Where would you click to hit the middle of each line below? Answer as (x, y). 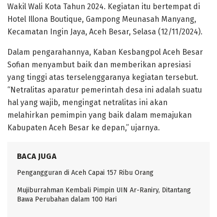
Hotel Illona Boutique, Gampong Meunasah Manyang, (102, 19)
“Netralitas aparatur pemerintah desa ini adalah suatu (105, 90)
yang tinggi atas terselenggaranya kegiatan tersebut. (103, 77)
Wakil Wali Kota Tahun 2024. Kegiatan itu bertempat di (104, 7)
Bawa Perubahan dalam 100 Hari (67, 200)
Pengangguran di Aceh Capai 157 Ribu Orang (85, 173)
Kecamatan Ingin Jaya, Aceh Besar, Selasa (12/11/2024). (105, 32)
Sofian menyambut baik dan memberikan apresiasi (99, 65)
